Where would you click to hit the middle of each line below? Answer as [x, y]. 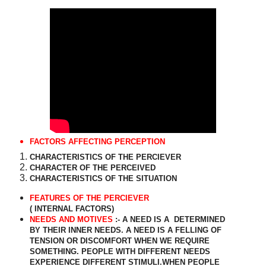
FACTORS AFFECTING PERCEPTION [97, 141]
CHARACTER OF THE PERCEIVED [93, 167]
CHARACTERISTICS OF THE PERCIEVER [105, 157]
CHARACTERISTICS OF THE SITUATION [103, 178]
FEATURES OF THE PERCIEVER [89, 198]
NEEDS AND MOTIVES [72, 220]
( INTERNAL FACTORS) [72, 209]
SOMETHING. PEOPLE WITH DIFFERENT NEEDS [120, 252]
